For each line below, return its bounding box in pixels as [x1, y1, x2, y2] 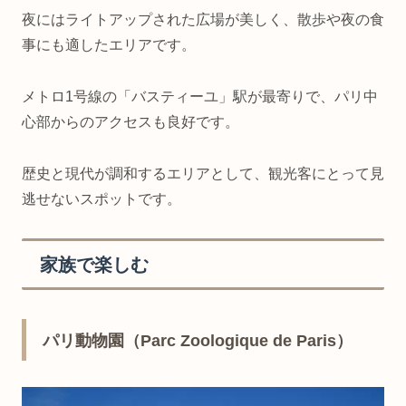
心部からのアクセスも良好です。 [22, 114, 239, 130]
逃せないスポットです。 [22, 190, 181, 207]
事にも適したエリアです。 [22, 37, 196, 53]
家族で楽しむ [40, 254, 149, 275]
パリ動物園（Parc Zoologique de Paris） [43, 331, 353, 350]
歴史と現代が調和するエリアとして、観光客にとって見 [22, 165, 384, 181]
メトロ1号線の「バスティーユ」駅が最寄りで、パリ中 [22, 89, 378, 105]
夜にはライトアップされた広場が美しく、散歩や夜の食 [22, 12, 384, 28]
